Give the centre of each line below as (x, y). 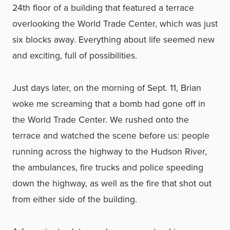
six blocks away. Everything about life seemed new (113, 40)
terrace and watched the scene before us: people (111, 136)
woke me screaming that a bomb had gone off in (109, 104)
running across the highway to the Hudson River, (110, 151)
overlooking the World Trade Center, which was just (115, 24)
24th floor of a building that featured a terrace (103, 8)
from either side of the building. (75, 199)
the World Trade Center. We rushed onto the (101, 120)
